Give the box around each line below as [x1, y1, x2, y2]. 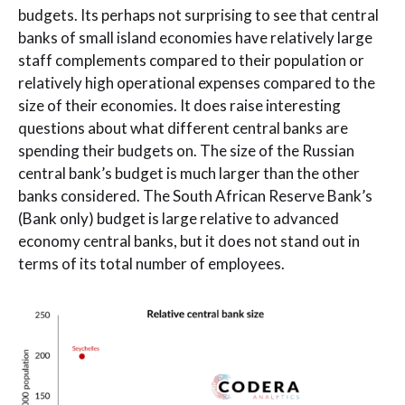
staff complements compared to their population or [18, 51, 364, 70]
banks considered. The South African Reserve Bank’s [18, 186, 372, 205]
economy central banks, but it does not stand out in [18, 231, 360, 250]
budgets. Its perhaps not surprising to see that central [18, 5, 379, 24]
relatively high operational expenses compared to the [18, 73, 375, 92]
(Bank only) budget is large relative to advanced [18, 209, 339, 228]
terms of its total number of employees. [18, 254, 285, 273]
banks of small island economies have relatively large [18, 28, 372, 47]
